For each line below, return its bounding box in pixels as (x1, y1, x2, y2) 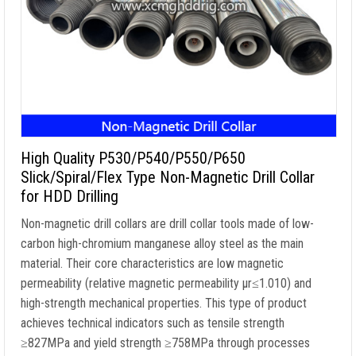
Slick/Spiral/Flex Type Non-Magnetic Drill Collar (21, 168, 315, 187)
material (21, 256, 60, 271)
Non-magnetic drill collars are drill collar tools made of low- (21, 216, 314, 231)
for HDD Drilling (21, 187, 118, 206)
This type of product (205, 296, 307, 311)
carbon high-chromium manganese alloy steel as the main (21, 236, 304, 251)
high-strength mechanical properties (21, 296, 199, 311)
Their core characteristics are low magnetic (66, 256, 284, 271)
